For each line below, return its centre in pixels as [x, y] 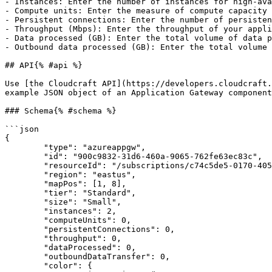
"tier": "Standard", [24, 193]
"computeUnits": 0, [24, 220]
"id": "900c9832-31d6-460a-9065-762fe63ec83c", [24, 156]
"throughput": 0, [24, 238]
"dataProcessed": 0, [24, 247]
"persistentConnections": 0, [24, 229]
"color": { [24, 266]
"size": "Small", [24, 202]
